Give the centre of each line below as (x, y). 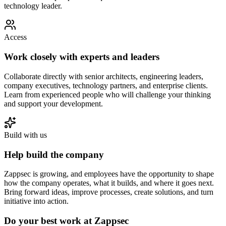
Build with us (25, 135)
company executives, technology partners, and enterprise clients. (106, 85)
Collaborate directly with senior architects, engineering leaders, (104, 76)
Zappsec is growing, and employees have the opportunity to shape (109, 174)
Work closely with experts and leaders (82, 57)
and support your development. (53, 103)
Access (15, 37)
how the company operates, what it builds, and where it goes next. (109, 183)
